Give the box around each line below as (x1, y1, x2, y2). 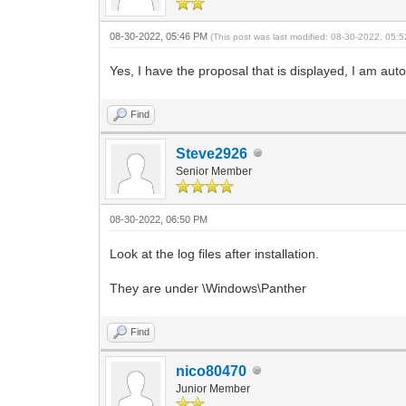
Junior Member (176, 382, 251, 395)
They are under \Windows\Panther (110, 280, 307, 295)
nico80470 (176, 362, 247, 379)
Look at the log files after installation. (110, 246, 320, 261)
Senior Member (176, 164, 253, 178)
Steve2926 (176, 145, 248, 161)
